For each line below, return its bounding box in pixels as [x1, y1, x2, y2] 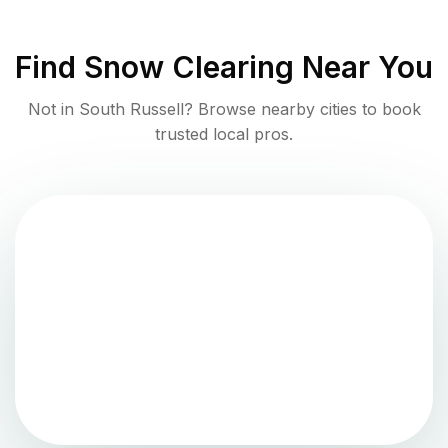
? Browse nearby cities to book [183, 98, 421, 119]
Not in [27, 98, 79, 119]
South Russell [78, 98, 184, 119]
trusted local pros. [155, 123, 293, 144]
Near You [294, 48, 433, 85]
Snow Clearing [84, 48, 294, 85]
